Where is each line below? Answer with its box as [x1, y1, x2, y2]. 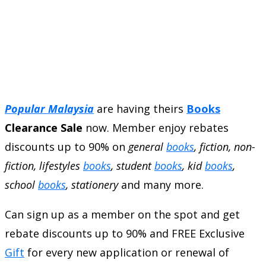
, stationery [66, 177, 118, 192]
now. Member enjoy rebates [83, 120, 229, 135]
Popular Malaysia [5, 101, 94, 116]
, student [111, 158, 154, 173]
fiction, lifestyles [5, 158, 83, 173]
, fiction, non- [194, 139, 255, 154]
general [128, 139, 166, 154]
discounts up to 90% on [5, 139, 128, 154]
